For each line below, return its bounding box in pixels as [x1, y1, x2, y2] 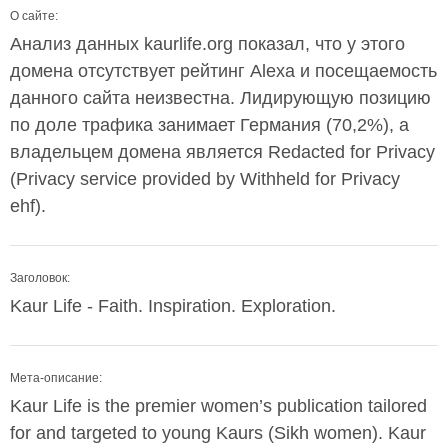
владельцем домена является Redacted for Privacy [10, 142, 435, 162]
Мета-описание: [10, 371, 102, 385]
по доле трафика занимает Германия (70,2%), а [10, 115, 409, 135]
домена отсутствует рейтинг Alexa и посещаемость [10, 61, 437, 81]
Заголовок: [10, 271, 70, 285]
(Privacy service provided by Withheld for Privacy [10, 169, 400, 189]
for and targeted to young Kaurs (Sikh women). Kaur [10, 423, 426, 443]
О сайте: [10, 9, 58, 23]
